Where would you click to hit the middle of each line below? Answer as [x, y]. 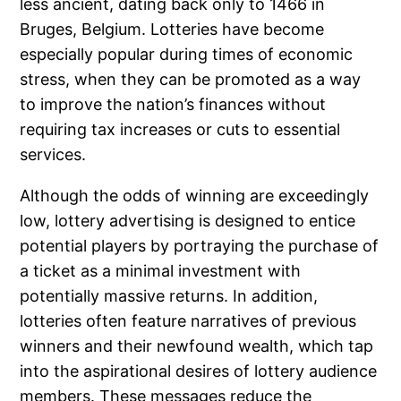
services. [53, 155]
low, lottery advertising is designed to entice [188, 221]
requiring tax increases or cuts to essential [180, 130]
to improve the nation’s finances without [173, 105]
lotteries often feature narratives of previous [188, 321]
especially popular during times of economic [187, 55]
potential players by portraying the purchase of [200, 246]
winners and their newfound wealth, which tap [197, 346]
